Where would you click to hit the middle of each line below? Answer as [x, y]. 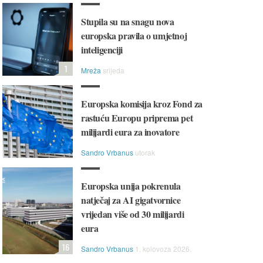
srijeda [114, 70]
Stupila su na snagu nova [128, 21]
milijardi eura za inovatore [130, 132]
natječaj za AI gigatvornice [131, 200]
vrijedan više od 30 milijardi [133, 214]
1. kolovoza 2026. [163, 249]
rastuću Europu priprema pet [137, 118]
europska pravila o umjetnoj [134, 36]
